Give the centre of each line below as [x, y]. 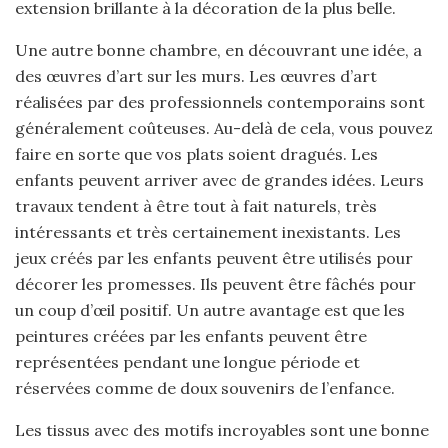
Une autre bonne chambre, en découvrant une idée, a [218, 50]
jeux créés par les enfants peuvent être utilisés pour [214, 258]
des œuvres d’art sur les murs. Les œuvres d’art [196, 76]
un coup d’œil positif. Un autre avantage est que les [210, 310]
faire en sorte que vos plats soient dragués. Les [196, 154]
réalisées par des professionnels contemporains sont [220, 102]
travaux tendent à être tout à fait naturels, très [196, 206]
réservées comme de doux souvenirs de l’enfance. [205, 388]
